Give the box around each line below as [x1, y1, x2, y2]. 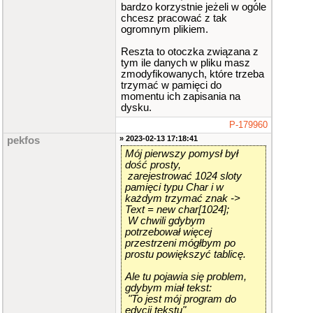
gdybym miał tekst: [125, 282, 212, 293]
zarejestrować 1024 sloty [125, 170, 242, 182]
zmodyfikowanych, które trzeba [121, 68, 264, 80]
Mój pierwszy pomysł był [125, 148, 238, 159]
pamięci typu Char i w [125, 182, 224, 193]
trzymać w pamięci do [121, 80, 221, 91]
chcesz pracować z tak [121, 13, 227, 24]
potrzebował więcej [125, 226, 212, 238]
